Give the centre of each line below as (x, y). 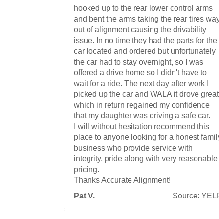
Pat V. (84, 196)
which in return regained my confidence (142, 105)
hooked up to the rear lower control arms (143, 8)
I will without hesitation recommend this (142, 126)
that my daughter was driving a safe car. (142, 115)
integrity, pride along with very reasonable (146, 158)
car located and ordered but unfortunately (145, 51)
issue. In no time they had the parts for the (145, 40)
